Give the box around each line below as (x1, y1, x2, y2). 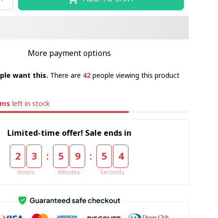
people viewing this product (90, 71, 180, 80)
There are (50, 71, 83, 80)
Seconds (100, 167, 125, 176)
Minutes (58, 167, 81, 176)
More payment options (27, 48, 111, 58)
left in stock (10, 99, 50, 108)
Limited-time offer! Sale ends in (7, 127, 131, 138)
